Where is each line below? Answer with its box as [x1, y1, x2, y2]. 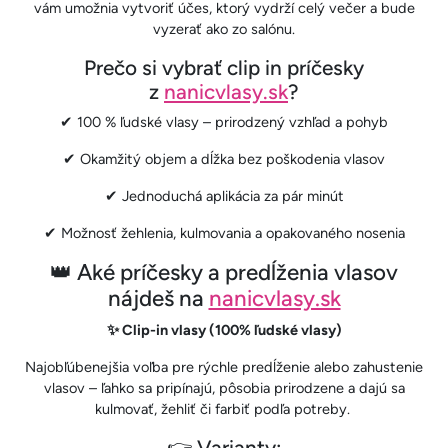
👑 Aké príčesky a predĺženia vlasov [50, 258, 398, 286]
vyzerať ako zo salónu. [153, 19, 295, 38]
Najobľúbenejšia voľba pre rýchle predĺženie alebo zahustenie [25, 357, 423, 376]
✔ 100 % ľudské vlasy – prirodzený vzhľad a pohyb [60, 112, 388, 131]
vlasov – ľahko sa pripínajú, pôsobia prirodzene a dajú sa [43, 378, 405, 397]
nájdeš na [107, 284, 209, 312]
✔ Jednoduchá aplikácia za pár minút [104, 186, 344, 205]
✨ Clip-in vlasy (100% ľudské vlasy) [106, 320, 342, 339]
